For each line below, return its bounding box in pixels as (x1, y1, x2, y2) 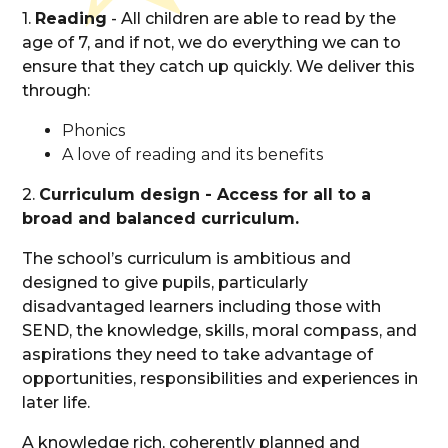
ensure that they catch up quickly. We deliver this (22, 56, 416, 76)
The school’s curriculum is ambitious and (22, 248, 352, 268)
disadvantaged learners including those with (22, 296, 382, 316)
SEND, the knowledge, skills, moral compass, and (22, 320, 418, 340)
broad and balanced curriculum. (22, 208, 300, 228)
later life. (22, 392, 95, 412)
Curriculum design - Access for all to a (39, 184, 372, 204)
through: (22, 80, 95, 100)
